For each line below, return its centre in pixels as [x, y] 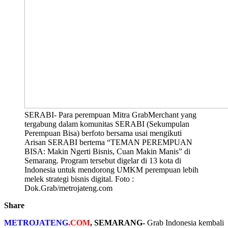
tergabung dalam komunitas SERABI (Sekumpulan [107, 124]
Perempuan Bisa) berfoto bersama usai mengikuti [103, 133]
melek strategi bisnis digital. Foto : [79, 179]
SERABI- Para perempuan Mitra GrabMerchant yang [110, 115]
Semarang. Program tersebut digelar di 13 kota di [103, 160]
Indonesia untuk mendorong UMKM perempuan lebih [111, 169]
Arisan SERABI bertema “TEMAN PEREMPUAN [108, 142]
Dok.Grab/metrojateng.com [68, 188]
